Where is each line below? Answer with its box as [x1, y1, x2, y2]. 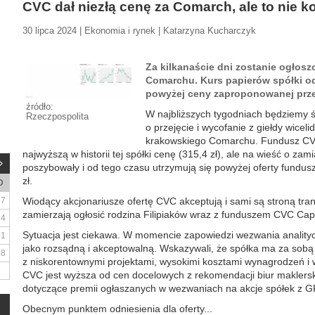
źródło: [26, 101, 53, 112]
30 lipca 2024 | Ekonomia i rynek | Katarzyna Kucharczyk [22, 25, 256, 36]
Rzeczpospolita [26, 111, 89, 122]
